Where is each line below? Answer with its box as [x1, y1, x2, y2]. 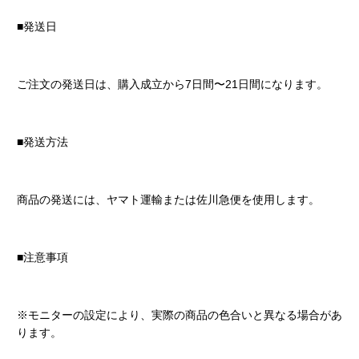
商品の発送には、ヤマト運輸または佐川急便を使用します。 [16, 193, 320, 206]
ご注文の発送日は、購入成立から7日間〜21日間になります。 [16, 78, 328, 91]
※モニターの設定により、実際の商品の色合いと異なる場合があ [16, 309, 342, 321]
